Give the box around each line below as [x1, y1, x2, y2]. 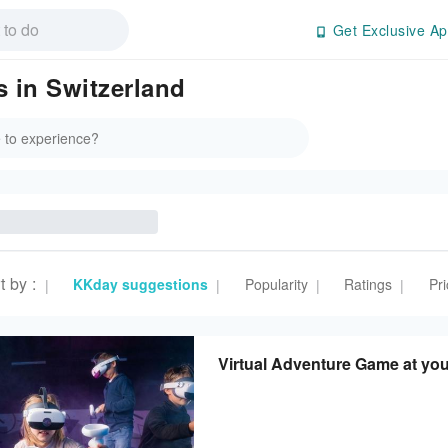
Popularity [244, 274, 308, 294]
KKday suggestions [73, 274, 208, 294]
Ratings [344, 274, 392, 294]
